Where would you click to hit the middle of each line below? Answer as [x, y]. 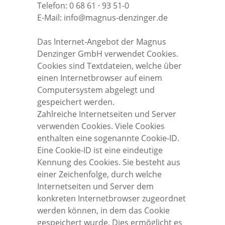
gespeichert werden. [76, 102]
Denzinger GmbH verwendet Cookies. [108, 53]
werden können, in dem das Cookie [103, 210]
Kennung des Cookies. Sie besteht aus [109, 162]
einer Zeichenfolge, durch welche [99, 174]
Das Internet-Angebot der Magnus [102, 41]
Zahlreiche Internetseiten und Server [107, 114]
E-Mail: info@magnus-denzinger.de [102, 17]
